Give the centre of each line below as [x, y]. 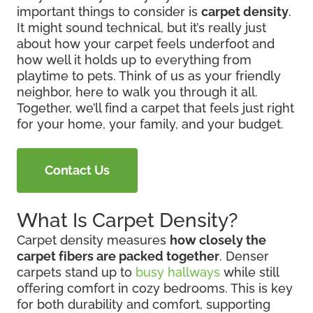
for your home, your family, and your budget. [150, 124]
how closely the [218, 240]
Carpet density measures [93, 240]
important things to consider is [109, 11]
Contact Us [78, 170]
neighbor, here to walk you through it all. [137, 92]
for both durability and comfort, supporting [144, 304]
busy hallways [178, 272]
